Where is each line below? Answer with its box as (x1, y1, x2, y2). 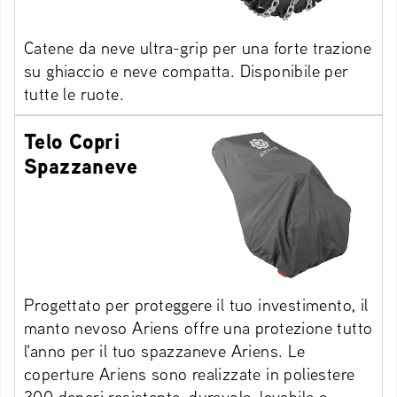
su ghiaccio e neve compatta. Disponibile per (24, 59, 349, 82)
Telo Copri (24, 126, 121, 157)
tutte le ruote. (24, 82, 125, 105)
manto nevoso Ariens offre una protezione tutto (24, 316, 373, 339)
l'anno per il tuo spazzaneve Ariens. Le (24, 339, 306, 362)
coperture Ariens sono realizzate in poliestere (24, 362, 355, 385)
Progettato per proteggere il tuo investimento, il (24, 293, 369, 316)
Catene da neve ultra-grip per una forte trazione (24, 36, 372, 59)
